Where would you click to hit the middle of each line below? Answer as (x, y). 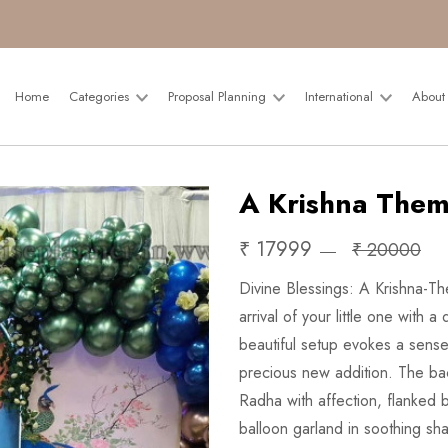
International (341, 96)
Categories (101, 96)
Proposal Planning (219, 96)
